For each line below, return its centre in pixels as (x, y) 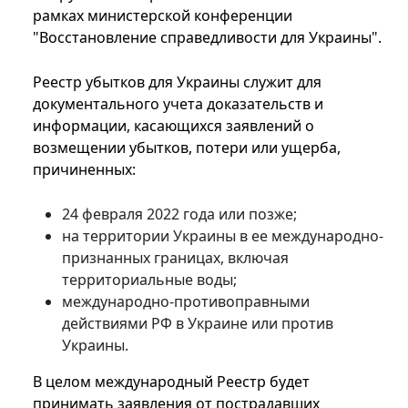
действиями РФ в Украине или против (198, 324)
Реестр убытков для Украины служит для (177, 82)
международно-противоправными (186, 302)
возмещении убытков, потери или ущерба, (187, 148)
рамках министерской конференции (163, 16)
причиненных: (84, 170)
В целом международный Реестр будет (171, 382)
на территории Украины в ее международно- (223, 236)
